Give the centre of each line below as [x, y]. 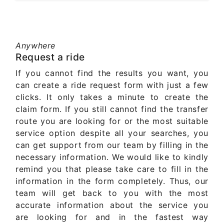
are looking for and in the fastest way [112, 217]
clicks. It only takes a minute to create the [112, 97]
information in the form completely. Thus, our [112, 181]
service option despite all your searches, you [112, 133]
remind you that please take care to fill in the [112, 169]
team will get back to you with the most [112, 193]
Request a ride [50, 57]
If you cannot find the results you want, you [112, 73]
